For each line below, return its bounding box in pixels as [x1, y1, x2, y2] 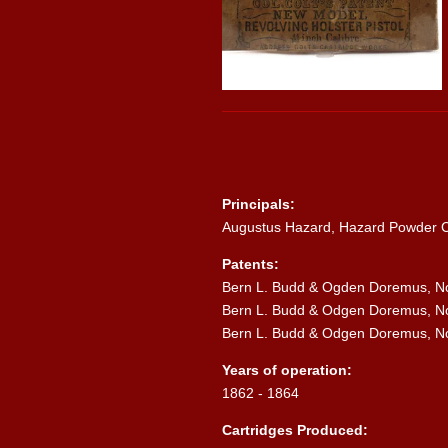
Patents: [222, 255, 279, 272]
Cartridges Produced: [222, 421, 368, 438]
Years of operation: [222, 361, 352, 378]
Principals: [222, 195, 295, 212]
